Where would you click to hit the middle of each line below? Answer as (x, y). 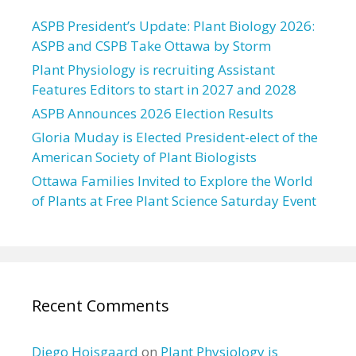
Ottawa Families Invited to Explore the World (172, 180)
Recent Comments (101, 305)
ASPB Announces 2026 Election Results (153, 113)
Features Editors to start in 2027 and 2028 (164, 89)
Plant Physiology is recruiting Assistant (153, 69)
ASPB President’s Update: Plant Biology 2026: (173, 25)
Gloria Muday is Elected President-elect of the (175, 137)
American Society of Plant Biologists (144, 157)
